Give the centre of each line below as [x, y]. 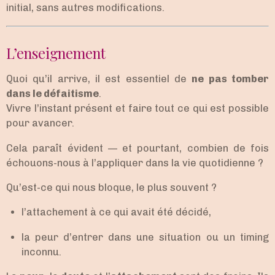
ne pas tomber [230, 79]
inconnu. [41, 252]
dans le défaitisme [52, 94]
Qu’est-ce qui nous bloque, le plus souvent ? [111, 188]
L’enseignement [56, 53]
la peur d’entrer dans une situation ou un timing [145, 237]
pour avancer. [40, 123]
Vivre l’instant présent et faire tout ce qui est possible [137, 109]
